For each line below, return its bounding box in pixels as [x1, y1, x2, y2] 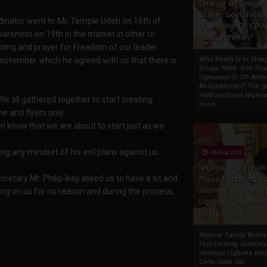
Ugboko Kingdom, [199, 197, 264, 207]
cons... [199, 100, 221, 108]
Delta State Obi [199, 258, 245, 266]
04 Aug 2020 [210, 150, 242, 156]
